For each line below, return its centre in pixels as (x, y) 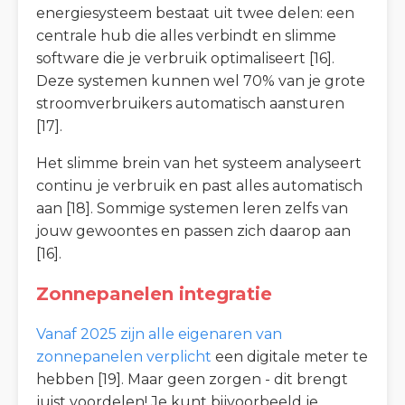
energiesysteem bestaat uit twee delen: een (195, 13)
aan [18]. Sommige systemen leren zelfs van (192, 208)
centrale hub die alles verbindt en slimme (186, 35)
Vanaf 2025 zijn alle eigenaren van (159, 334)
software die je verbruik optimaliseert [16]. (185, 58)
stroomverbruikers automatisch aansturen (190, 103)
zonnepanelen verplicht (124, 356)
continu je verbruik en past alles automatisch (199, 185)
